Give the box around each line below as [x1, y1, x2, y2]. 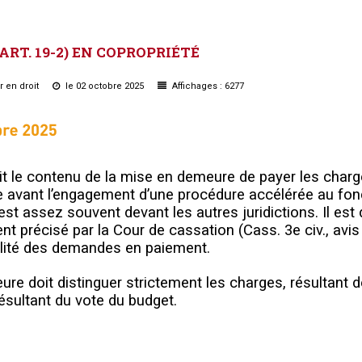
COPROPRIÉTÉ [96, 42, 200, 61]
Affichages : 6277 [170, 80, 244, 91]
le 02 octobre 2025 [63, 80, 146, 91]
